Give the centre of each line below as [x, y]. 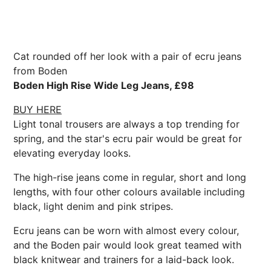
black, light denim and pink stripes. [93, 206]
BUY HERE [38, 109]
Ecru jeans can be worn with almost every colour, [126, 230]
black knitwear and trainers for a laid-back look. [124, 259]
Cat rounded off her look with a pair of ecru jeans [127, 56]
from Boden [40, 70]
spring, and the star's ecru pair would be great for [128, 138]
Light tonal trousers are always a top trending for [126, 124]
